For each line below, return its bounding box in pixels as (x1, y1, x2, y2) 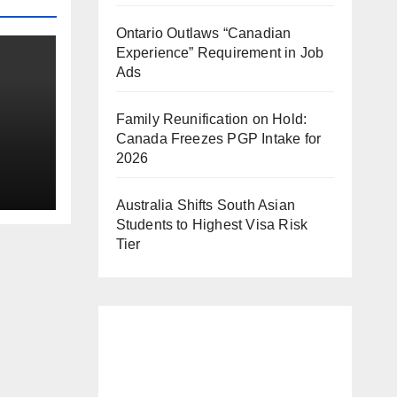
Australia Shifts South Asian (115, 197, 296, 213)
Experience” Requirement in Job (115, 44, 324, 60)
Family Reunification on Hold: (115, 111, 307, 127)
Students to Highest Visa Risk (115, 216, 308, 232)
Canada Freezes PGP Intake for (115, 130, 322, 146)
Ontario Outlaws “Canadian (115, 25, 292, 41)
